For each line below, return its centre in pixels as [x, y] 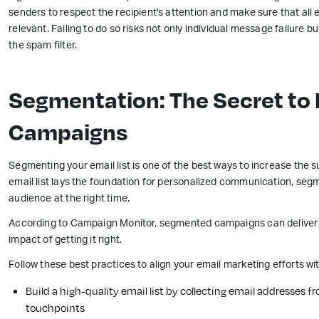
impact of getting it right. [66, 241]
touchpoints [56, 308]
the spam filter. [44, 47]
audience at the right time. [69, 200]
